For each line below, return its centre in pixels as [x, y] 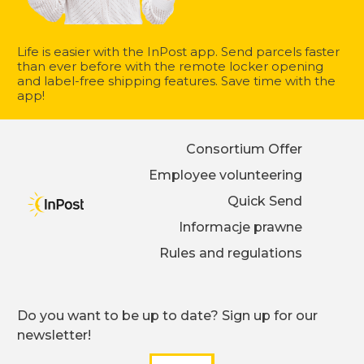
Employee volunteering [226, 175]
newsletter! [54, 335]
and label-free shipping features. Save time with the [176, 80]
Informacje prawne [241, 227]
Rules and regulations [231, 253]
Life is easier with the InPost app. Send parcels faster [178, 51]
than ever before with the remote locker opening [170, 66]
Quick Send [265, 201]
